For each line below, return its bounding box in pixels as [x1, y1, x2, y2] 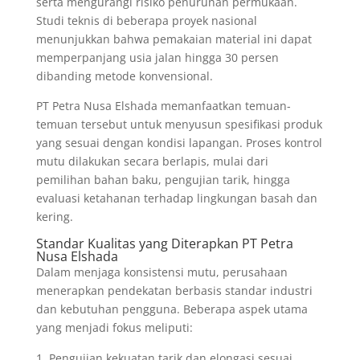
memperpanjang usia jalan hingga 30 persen [35, 50, 279, 66]
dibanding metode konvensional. [35, 68, 213, 84]
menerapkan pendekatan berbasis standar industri [35, 283, 313, 299]
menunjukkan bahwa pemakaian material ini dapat [35, 31, 312, 47]
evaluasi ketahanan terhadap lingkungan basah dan [35, 190, 317, 207]
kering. [35, 209, 73, 225]
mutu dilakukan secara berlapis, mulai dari [35, 153, 268, 170]
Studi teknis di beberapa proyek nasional [35, 13, 257, 29]
